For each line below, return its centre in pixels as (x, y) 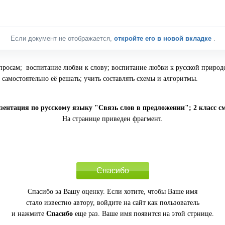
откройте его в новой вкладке (164, 38)
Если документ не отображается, (62, 38)
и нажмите (29, 213)
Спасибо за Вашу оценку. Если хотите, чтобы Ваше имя (113, 191)
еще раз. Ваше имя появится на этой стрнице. (143, 213)
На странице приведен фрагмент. (113, 119)
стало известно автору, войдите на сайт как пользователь (113, 202)
